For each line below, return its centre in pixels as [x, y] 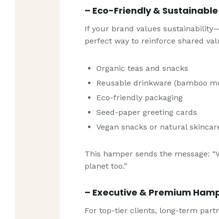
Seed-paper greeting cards [147, 112]
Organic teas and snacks [142, 68]
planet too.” [106, 166]
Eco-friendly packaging [140, 97]
